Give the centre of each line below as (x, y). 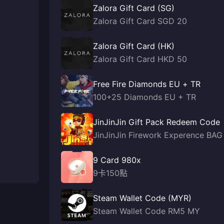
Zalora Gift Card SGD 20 (140, 21)
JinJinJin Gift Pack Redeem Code (156, 122)
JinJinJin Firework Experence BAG (158, 135)
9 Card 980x (117, 160)
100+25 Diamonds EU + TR (144, 97)
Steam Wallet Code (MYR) (142, 198)
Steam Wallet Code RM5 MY (146, 211)
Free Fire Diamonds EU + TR (147, 84)
